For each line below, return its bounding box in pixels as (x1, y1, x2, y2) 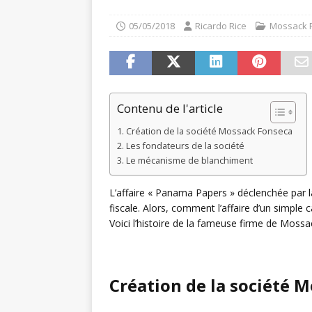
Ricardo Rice (195, 19, 247, 32)
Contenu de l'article (117, 100, 223, 117)
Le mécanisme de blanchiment (125, 155, 253, 166)
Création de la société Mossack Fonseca (125, 125, 292, 137)
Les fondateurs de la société (125, 140, 249, 152)
